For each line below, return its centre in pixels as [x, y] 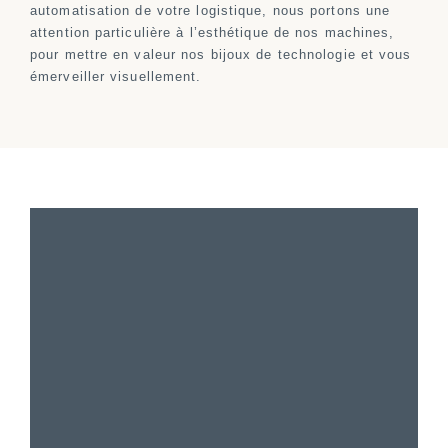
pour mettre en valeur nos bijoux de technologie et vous [221, 54]
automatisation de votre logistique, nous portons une [210, 10]
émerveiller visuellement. [116, 76]
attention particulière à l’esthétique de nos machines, [212, 32]
